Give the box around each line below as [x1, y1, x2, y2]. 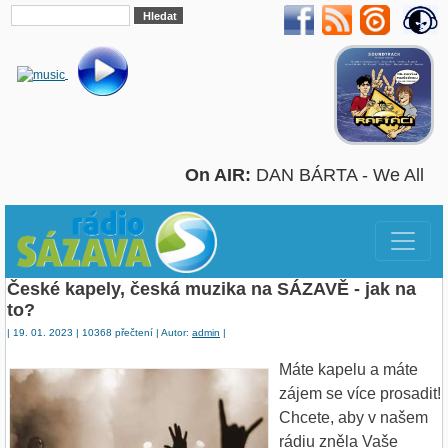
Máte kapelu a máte [279, 360, 418, 378]
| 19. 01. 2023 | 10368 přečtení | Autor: [7, 326, 192, 338]
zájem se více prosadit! [279, 384, 441, 402]
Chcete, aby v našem [279, 408, 428, 426]
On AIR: [185, 165, 251, 185]
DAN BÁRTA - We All [256, 165, 434, 185]
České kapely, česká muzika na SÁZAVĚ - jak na [7, 278, 416, 299]
